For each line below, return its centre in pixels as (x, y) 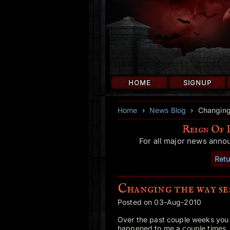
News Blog (168, 110)
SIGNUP (197, 83)
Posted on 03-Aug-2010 (159, 202)
